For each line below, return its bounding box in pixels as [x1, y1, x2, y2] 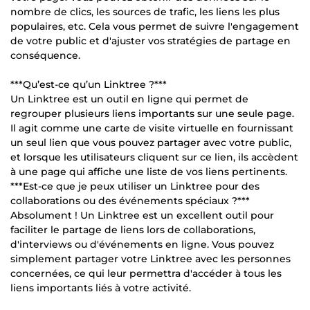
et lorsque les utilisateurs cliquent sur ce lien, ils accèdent [10, 150, 298, 163]
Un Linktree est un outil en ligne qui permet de [10, 92, 248, 105]
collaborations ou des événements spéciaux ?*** [10, 194, 250, 207]
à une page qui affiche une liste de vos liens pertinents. [10, 165, 287, 178]
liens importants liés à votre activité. [10, 281, 191, 294]
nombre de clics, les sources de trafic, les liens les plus [10, 5, 280, 18]
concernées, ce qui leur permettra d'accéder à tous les [10, 266, 282, 280]
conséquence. [10, 48, 80, 62]
